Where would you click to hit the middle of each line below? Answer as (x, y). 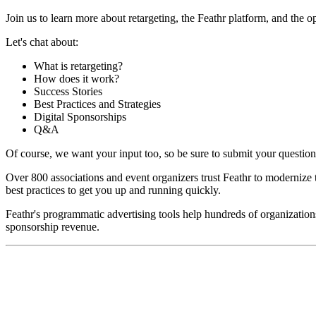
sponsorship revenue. (54, 226)
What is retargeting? (78, 66)
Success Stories (69, 91)
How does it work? (78, 78)
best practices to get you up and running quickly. (113, 190)
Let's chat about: (42, 42)
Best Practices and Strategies (97, 104)
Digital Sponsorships (80, 116)
